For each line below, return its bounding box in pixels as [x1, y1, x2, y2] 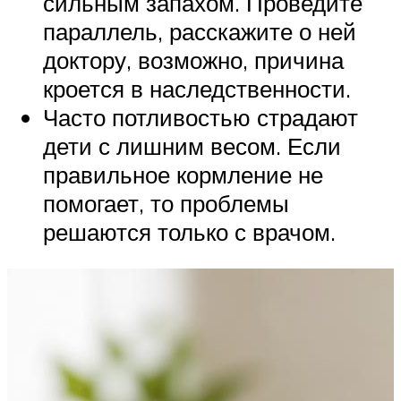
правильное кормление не [43, 159, 323, 189]
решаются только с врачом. [43, 217, 336, 246]
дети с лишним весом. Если [43, 131, 341, 160]
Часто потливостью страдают [43, 102, 358, 132]
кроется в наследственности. [43, 73, 351, 103]
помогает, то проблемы [43, 188, 289, 218]
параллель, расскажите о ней [43, 16, 356, 46]
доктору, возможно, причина [43, 45, 344, 74]
